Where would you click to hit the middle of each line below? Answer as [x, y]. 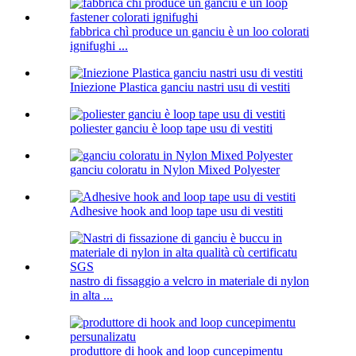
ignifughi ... [99, 46]
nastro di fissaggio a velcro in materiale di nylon [190, 281]
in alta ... [91, 296]
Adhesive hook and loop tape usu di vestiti [176, 211]
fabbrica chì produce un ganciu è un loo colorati [190, 32]
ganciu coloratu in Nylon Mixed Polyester [175, 170]
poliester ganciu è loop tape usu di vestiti [171, 129]
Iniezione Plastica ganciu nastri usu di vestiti [180, 87]
